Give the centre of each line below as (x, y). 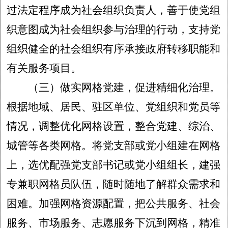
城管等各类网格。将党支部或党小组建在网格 (114, 146)
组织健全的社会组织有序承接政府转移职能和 (114, 49)
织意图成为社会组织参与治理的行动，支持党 (114, 30)
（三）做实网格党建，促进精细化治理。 (124, 88)
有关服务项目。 (44, 68)
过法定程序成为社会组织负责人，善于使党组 (114, 10)
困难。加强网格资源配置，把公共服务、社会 (114, 204)
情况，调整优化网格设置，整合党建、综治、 (114, 126)
